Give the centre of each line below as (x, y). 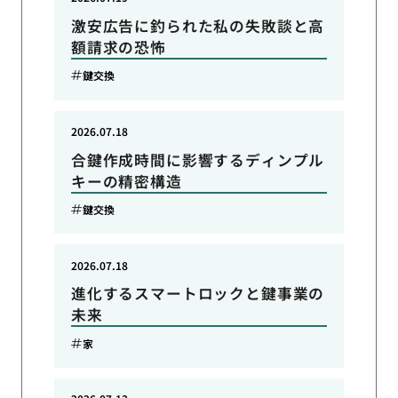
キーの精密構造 (126, 181)
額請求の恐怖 (118, 47)
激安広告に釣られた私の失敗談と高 (198, 25)
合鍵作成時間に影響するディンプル (198, 159)
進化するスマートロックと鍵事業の (198, 294)
